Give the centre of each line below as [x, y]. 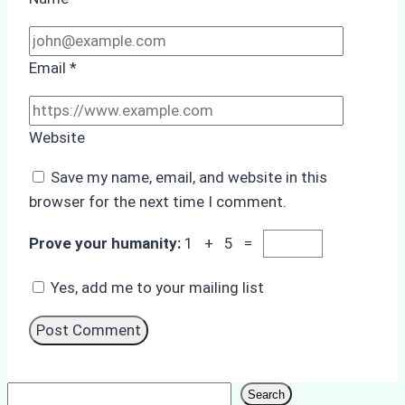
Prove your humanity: [107, 244]
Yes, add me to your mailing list [155, 288]
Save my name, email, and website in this [189, 178]
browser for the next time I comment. [158, 202]
